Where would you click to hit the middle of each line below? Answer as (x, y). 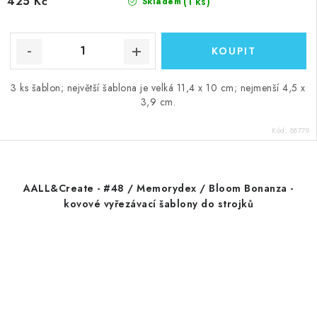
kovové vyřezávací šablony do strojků (158, 203)
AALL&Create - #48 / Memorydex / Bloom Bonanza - (158, 188)
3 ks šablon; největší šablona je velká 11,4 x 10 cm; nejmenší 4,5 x (158, 87)
